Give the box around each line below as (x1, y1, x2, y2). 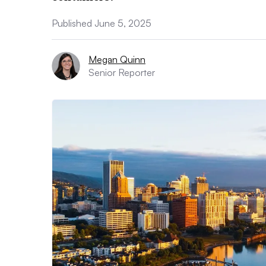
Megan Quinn (88, 53, 145, 65)
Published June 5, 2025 (52, 17, 151, 29)
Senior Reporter (88, 66, 155, 78)
